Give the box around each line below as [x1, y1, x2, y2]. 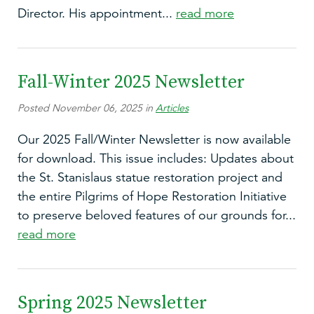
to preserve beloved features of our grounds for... [18, 207, 296, 224]
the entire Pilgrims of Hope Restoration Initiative [18, 189, 287, 205]
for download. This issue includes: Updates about [18, 151, 294, 167]
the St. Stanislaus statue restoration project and [18, 170, 282, 186]
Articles [156, 101, 189, 114]
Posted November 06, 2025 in [18, 101, 156, 114]
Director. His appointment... [18, 5, 176, 21]
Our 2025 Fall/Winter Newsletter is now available [18, 132, 291, 148]
